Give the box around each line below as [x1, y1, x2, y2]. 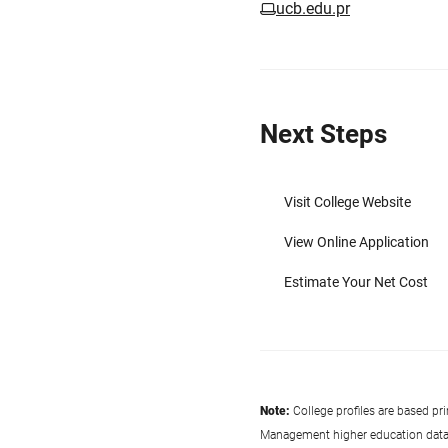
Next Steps [260, 119, 387, 149]
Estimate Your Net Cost [284, 274, 428, 290]
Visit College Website [284, 194, 411, 210]
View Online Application [284, 234, 429, 250]
